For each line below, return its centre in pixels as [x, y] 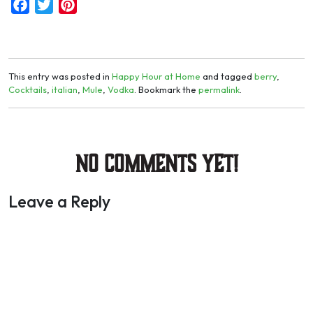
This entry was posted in [60, 77]
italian [65, 90]
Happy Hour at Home [156, 77]
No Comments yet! [156, 165]
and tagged [227, 77]
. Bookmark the [166, 90]
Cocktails [28, 90]
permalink [219, 90]
